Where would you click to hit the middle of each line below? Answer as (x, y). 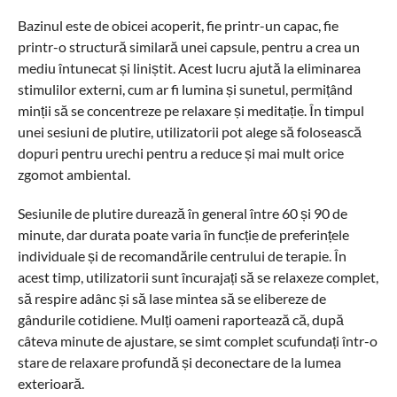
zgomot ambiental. (74, 174)
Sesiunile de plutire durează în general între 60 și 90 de (182, 213)
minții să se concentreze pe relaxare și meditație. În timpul (191, 110)
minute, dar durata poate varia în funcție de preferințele (183, 234)
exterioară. (51, 383)
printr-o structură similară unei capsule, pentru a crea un (188, 47)
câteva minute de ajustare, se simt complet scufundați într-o (197, 341)
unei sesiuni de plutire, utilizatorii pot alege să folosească (189, 132)
